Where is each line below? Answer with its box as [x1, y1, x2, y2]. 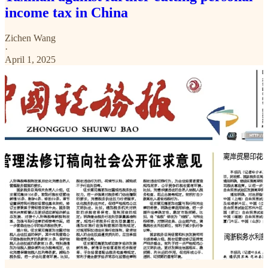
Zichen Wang [5, 33, 56, 44]
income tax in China [5, 5, 128, 21]
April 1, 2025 [5, 54, 56, 65]
